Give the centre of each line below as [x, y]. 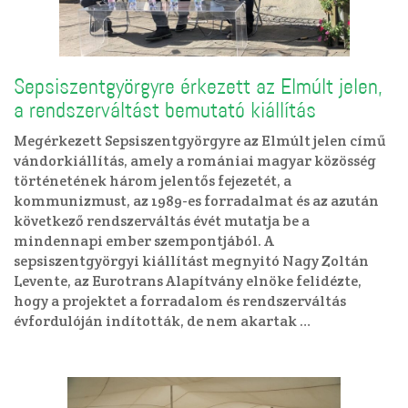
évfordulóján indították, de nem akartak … [162, 321]
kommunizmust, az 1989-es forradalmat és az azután [196, 201]
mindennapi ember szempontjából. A [144, 241]
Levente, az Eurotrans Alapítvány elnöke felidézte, [188, 281]
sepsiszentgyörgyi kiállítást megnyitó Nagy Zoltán [191, 261]
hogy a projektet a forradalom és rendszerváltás [180, 301]
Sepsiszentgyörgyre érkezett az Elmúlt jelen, [198, 87]
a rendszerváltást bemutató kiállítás [165, 110]
